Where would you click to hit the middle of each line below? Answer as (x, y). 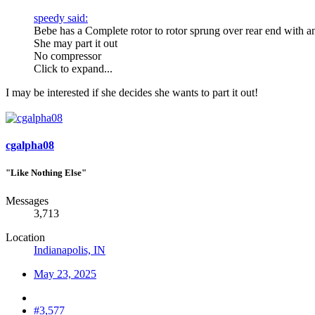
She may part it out (76, 43)
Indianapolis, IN (70, 250)
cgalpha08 (30, 146)
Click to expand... (73, 68)
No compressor (67, 56)
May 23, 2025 (65, 274)
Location (25, 237)
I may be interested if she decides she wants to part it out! (132, 92)
